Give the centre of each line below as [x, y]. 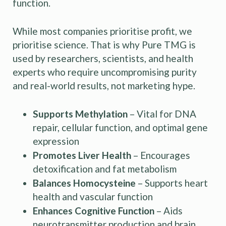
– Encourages [161, 155]
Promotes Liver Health [82, 155]
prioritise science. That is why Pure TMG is [104, 44]
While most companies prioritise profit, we [102, 31]
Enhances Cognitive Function [94, 210]
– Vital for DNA [162, 114]
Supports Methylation [80, 114]
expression [56, 141]
